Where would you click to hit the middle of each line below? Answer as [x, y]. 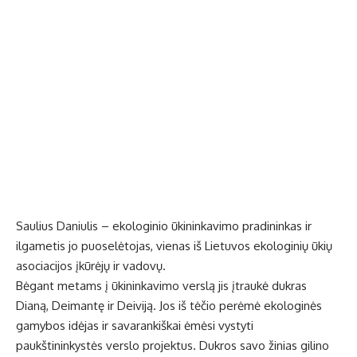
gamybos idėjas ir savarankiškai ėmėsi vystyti [135, 326]
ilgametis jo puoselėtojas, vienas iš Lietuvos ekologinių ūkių [174, 246]
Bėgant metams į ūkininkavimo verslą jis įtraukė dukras [161, 286]
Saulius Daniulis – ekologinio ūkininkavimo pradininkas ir [164, 226]
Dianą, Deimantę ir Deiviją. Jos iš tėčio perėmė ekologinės [169, 306]
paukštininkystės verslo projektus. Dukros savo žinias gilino [173, 346]
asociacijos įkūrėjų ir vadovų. [91, 266]
